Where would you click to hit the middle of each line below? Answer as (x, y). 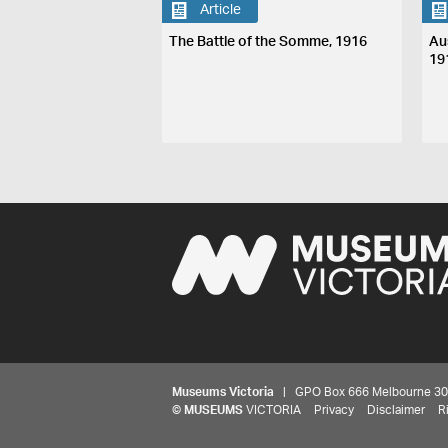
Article (221, 10)
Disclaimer (396, 409)
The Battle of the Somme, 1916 (268, 41)
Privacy (334, 409)
